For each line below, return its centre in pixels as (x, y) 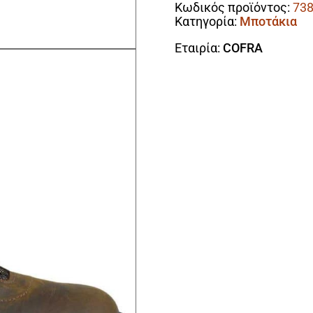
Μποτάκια (269, 21)
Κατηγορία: (208, 21)
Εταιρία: (198, 48)
